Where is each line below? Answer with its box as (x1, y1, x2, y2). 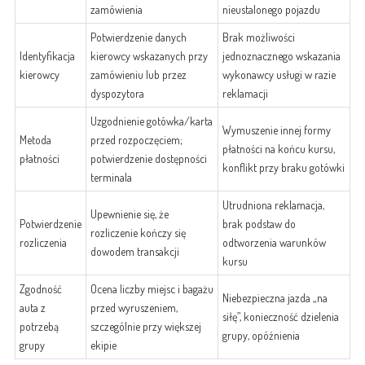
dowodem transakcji (90, 244, 179, 259)
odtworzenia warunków (222, 235, 326, 250)
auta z (19, 301, 46, 315)
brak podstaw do (222, 217, 296, 231)
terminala (90, 170, 132, 185)
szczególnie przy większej (90, 319, 201, 334)
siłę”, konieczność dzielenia (222, 310, 339, 324)
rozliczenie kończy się (90, 226, 186, 240)
